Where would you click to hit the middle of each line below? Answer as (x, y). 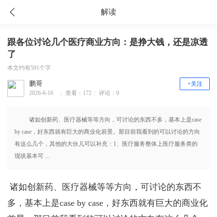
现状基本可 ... (32, 156)
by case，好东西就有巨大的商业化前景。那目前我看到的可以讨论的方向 (107, 132)
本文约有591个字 (29, 68)
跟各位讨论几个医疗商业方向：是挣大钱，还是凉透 (108, 42)
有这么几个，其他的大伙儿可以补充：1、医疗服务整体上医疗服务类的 (106, 144)
